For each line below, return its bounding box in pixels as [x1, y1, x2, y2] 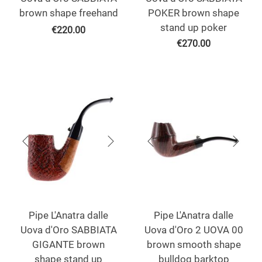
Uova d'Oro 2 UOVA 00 [144, 224, 243, 236]
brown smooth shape [146, 239, 241, 251]
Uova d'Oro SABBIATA [20, 224, 117, 236]
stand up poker [160, 22, 227, 34]
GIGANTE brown [32, 239, 105, 251]
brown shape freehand [19, 7, 118, 19]
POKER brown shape [148, 7, 239, 19]
